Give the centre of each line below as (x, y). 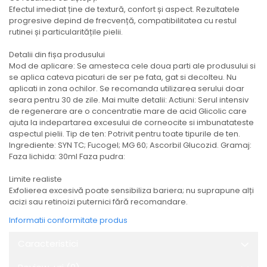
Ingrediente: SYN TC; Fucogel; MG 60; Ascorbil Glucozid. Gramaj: (130, 145)
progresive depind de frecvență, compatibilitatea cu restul (123, 21)
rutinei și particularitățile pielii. (66, 32)
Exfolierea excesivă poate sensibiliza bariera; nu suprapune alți (131, 191)
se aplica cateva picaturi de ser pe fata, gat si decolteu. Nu (123, 77)
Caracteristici (48, 244)
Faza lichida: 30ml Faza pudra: (67, 157)
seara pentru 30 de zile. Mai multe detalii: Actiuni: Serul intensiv (129, 100)
